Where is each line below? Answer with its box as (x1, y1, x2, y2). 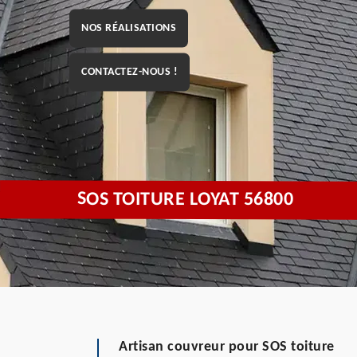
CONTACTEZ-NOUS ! (81, 65, 178, 77)
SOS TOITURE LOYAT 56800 (76, 190, 294, 210)
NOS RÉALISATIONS (81, 22, 176, 33)
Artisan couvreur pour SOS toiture (119, 339, 335, 355)
